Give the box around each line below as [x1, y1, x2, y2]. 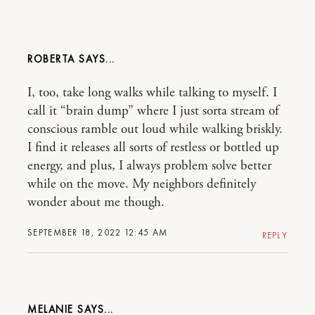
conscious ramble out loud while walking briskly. [27, 121, 283, 139]
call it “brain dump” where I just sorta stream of [27, 103, 279, 120]
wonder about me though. [27, 194, 165, 212]
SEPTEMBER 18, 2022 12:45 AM [27, 226, 168, 239]
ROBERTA [27, 52, 79, 67]
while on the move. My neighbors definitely [27, 176, 256, 193]
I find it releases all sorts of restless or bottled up [27, 139, 279, 157]
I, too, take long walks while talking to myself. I [27, 84, 277, 102]
